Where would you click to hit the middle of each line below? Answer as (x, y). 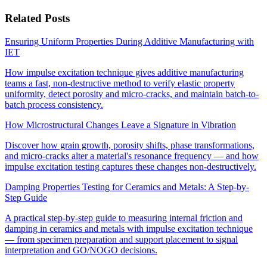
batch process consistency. (54, 104)
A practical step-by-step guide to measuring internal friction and (124, 218)
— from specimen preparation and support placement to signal (121, 239)
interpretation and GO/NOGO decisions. (81, 250)
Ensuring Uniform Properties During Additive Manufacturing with (129, 41)
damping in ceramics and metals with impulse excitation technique (129, 228)
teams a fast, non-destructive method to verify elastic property (120, 83)
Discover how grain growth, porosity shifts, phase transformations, (130, 145)
